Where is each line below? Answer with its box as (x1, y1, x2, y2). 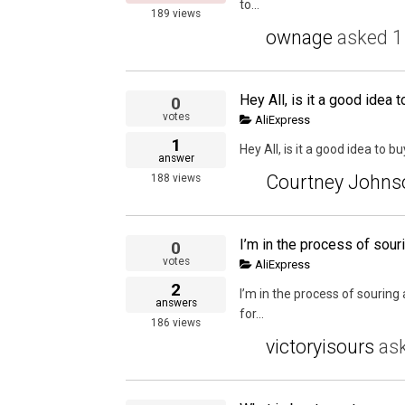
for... (240, 306, 264, 322)
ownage (266, 26, 333, 50)
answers (155, 297, 197, 310)
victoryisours (266, 335, 374, 359)
